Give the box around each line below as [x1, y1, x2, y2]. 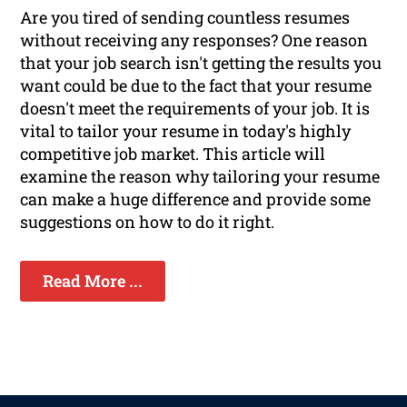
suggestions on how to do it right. [20, 211, 275, 233]
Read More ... [43, 270, 144, 293]
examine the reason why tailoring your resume [20, 165, 381, 188]
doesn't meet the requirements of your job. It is [20, 97, 371, 120]
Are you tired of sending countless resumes [20, 6, 351, 29]
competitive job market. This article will [20, 143, 326, 165]
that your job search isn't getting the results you [20, 52, 382, 74]
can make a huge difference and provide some [20, 188, 372, 211]
